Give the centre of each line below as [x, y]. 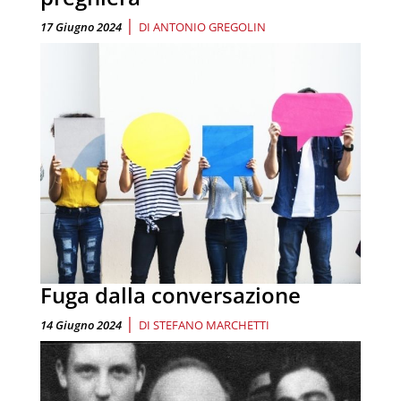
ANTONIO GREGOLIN [209, 27]
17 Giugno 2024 [81, 27]
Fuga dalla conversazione [171, 294]
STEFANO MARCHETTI [211, 324]
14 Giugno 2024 [81, 324]
